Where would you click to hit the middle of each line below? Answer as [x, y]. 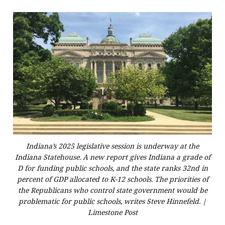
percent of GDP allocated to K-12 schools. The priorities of [113, 179]
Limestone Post [113, 212]
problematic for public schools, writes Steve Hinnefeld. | [113, 201]
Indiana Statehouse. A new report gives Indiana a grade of [113, 157]
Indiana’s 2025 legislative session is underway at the [113, 146]
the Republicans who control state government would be [113, 190]
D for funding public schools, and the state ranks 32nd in [113, 168]
